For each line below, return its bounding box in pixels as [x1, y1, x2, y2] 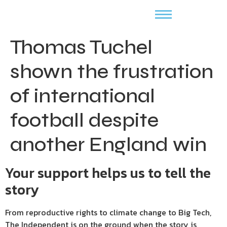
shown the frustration [10, 59, 213, 84]
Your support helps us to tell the [5, 162, 211, 183]
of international [10, 84, 155, 108]
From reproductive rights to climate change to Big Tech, [5, 206, 211, 218]
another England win [10, 132, 207, 157]
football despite [10, 108, 159, 132]
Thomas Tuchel [10, 35, 153, 59]
